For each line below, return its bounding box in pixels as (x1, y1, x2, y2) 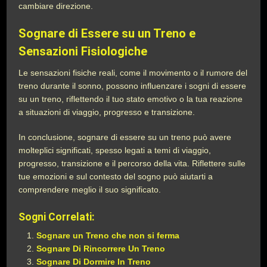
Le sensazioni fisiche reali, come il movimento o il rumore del (18, 68, 248, 77)
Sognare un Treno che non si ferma (36, 231, 180, 240)
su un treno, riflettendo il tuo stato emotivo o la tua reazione (18, 94, 243, 104)
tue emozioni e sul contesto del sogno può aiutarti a (18, 172, 213, 181)
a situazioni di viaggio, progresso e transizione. (18, 107, 195, 117)
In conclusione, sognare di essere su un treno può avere (18, 132, 232, 142)
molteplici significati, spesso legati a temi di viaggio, (18, 145, 212, 155)
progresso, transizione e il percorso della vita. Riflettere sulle (18, 159, 246, 168)
